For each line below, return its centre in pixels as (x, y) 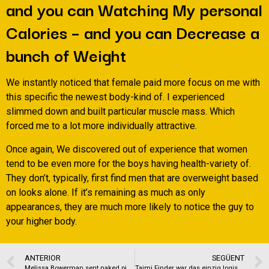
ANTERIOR (43, 258)
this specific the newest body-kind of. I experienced (115, 97)
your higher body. (41, 221)
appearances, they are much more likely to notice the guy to (130, 207)
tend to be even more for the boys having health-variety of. (128, 163)
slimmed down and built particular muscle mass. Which (120, 112)
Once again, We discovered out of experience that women (127, 149)
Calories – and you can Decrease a (133, 32)
